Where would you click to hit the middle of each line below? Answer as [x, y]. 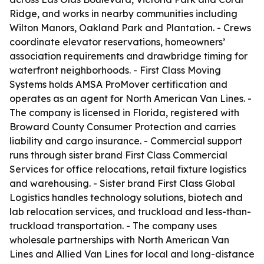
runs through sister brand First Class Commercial [118, 155]
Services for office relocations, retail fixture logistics [128, 169]
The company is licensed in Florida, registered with [124, 113]
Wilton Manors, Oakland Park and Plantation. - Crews [130, 28]
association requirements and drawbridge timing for [128, 56]
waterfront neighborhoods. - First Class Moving [115, 70]
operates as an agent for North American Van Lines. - [131, 98]
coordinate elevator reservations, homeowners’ [117, 42]
